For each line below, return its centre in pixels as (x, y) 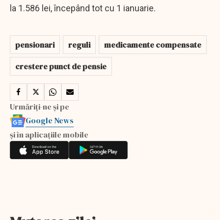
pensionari (35, 44)
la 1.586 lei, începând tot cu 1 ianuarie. (83, 8)
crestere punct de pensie (61, 66)
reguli (79, 44)
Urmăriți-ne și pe (40, 106)
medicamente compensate (153, 44)
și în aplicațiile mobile (49, 134)
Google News (50, 120)
